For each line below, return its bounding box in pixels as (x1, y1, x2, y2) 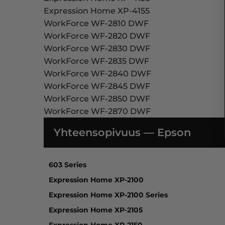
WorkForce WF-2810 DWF (44, 19, 149, 29)
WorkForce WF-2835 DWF (44, 56, 149, 66)
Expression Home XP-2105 (49, 205, 143, 214)
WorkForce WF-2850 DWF (44, 94, 150, 104)
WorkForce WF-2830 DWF (44, 44, 150, 54)
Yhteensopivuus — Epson (54, 126, 191, 139)
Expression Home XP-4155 (44, 6, 150, 16)
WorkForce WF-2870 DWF (44, 106, 151, 117)
